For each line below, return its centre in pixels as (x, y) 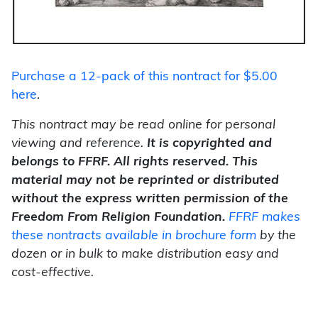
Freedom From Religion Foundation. (118, 217)
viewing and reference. (79, 143)
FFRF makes (264, 217)
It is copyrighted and (209, 143)
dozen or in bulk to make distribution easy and (145, 254)
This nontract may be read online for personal (143, 125)
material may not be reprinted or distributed (145, 180)
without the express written (98, 199)
